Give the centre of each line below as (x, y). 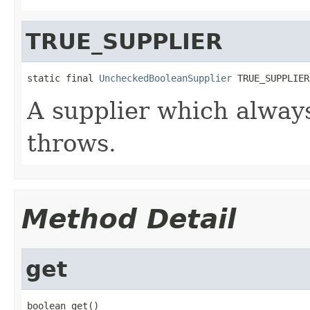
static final (63, 78)
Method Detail (129, 219)
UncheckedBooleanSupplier (165, 78)
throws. (72, 143)
